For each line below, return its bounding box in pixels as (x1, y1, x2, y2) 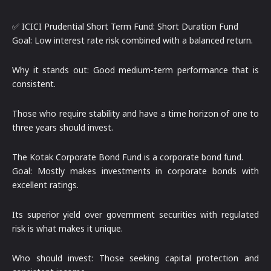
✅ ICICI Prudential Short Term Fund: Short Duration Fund (12, 20, 238, 32)
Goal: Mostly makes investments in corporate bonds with (12, 165, 259, 177)
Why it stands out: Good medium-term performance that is (12, 64, 259, 76)
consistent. (12, 77, 56, 90)
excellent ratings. (12, 178, 79, 191)
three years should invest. (12, 121, 113, 133)
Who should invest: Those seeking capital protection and (12, 252, 259, 264)
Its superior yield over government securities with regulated (12, 208, 259, 220)
